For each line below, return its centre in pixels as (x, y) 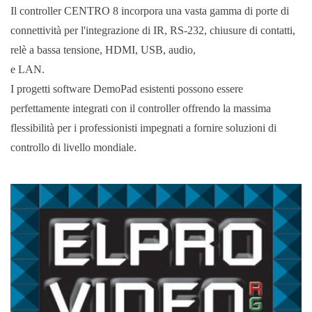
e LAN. (28, 69)
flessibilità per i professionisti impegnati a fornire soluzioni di (143, 127)
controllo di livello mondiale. (73, 147)
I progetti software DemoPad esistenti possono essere (127, 88)
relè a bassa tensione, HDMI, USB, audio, (103, 49)
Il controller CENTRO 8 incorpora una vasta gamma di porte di (150, 10)
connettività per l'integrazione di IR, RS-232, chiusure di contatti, (153, 30)
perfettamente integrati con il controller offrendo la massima (141, 108)
